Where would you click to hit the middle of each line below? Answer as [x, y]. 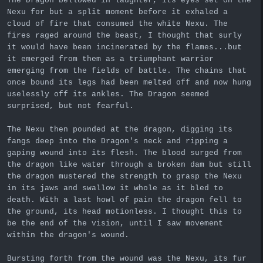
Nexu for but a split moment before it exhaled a [117, 12]
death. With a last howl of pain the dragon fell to [124, 200]
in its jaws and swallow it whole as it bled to [115, 188]
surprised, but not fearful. [70, 106]
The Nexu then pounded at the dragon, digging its [120, 129]
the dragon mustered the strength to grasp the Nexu [124, 176]
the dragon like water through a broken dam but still [129, 164]
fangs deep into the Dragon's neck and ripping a [117, 141]
